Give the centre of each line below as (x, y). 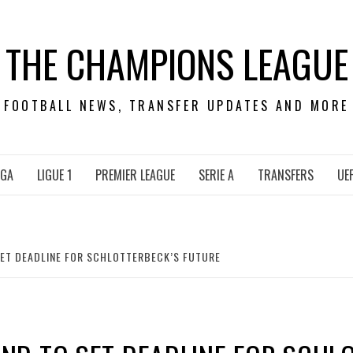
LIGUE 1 (54, 175)
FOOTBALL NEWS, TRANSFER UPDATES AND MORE (176, 106)
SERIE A (216, 175)
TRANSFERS (286, 175)
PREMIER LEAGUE (135, 175)
